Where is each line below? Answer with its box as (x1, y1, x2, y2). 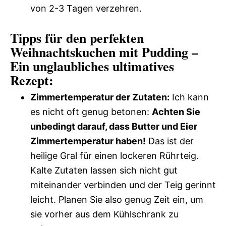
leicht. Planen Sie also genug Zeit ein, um (30, 194, 203, 205)
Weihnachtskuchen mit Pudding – (10, 42, 198, 62)
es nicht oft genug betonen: (30, 106, 152, 117)
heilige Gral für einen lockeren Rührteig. (30, 150, 199, 161)
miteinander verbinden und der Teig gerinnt (30, 180, 216, 190)
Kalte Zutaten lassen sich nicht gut (30, 165, 178, 176)
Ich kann (169, 92, 209, 102)
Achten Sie (152, 106, 200, 117)
